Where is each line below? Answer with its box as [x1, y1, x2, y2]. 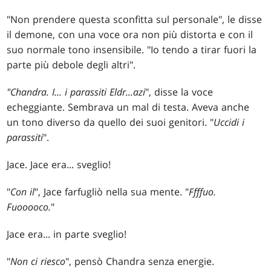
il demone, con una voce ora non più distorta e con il [7, 28, 253, 42]
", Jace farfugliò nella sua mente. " [34, 185, 189, 199]
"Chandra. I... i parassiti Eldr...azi [7, 85, 146, 99]
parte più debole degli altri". [7, 58, 136, 72]
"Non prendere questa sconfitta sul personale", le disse [7, 13, 263, 27]
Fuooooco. [7, 200, 51, 214]
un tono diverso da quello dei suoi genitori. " [7, 116, 214, 129]
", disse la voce [145, 85, 214, 99]
